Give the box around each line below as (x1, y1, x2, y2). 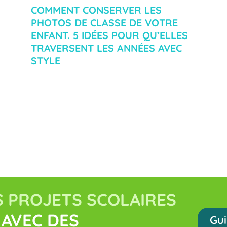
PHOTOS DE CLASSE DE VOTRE (30, 16, 178, 29)
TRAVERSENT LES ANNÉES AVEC (30, 42, 182, 55)
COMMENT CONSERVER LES (30, 4, 162, 17)
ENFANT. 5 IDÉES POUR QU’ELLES (30, 29, 188, 42)
